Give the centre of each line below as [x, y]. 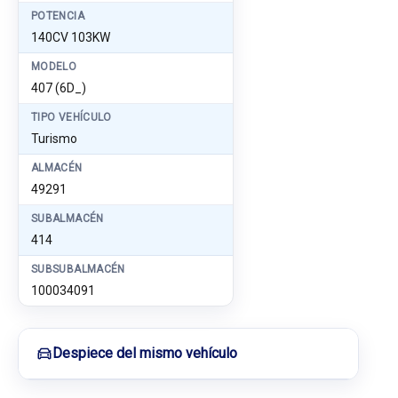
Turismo [54, 139]
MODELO [54, 67]
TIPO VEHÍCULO [72, 117]
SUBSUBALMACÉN [78, 269]
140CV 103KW [71, 37]
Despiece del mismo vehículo [145, 353]
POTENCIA [58, 16]
